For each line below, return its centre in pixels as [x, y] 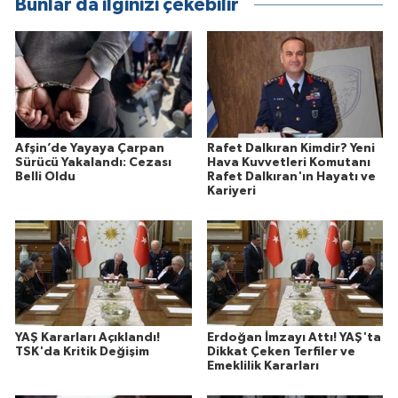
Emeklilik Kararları [263, 366]
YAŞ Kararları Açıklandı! [88, 337]
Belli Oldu [45, 176]
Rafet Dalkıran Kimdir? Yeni [291, 148]
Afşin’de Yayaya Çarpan [90, 148]
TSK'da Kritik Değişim [82, 351]
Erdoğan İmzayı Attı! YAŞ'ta [294, 337]
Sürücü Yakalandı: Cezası [93, 162]
